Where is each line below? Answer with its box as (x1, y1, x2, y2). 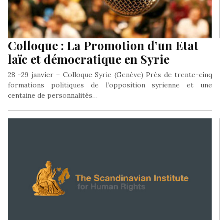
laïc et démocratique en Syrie (8, 51, 169, 67)
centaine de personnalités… (8, 90, 98, 100)
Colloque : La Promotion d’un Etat (8, 37, 198, 53)
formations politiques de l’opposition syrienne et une (8, 80, 212, 89)
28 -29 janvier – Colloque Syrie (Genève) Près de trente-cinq (8, 70, 212, 79)
